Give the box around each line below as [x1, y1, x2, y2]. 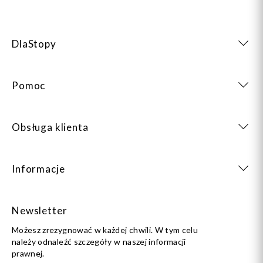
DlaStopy [12, 38, 56, 50]
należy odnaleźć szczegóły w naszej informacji [12, 237, 186, 247]
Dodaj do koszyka [32, 150, 102, 160]
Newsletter [12, 204, 68, 217]
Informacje [12, 163, 65, 175]
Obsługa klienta [12, 121, 89, 133]
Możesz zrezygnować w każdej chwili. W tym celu [12, 225, 198, 235]
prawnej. [12, 248, 45, 258]
